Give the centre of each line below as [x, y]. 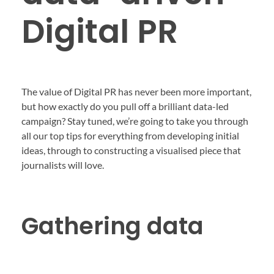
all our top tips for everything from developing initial [130, 135]
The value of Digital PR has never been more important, [136, 91]
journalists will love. [63, 165]
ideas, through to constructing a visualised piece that [131, 150]
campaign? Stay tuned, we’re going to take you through [135, 120]
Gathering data [115, 226]
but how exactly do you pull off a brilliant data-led [125, 106]
